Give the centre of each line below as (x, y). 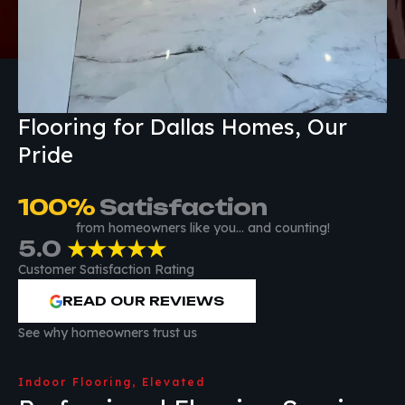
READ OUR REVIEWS (143, 301)
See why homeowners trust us (108, 333)
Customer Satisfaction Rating (106, 270)
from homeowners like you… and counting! (202, 228)
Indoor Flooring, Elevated (112, 382)
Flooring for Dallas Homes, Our (183, 127)
